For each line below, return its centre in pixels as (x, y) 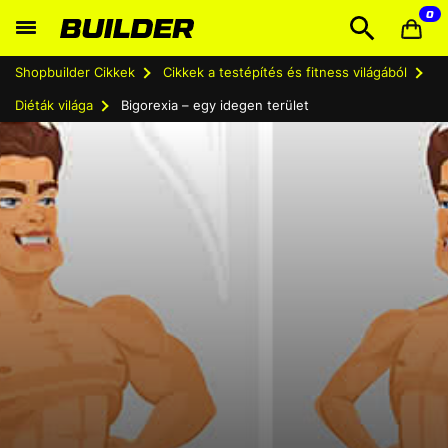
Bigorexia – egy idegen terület (215, 105)
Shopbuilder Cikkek (75, 72)
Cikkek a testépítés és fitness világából (285, 72)
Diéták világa (54, 105)
